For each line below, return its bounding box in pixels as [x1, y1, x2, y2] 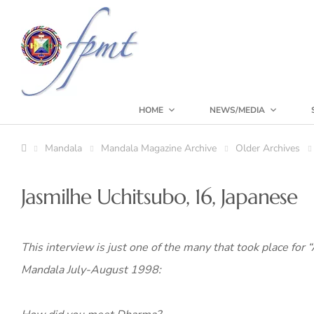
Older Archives [235, 142, 300, 155]
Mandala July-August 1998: [21, 262, 161, 278]
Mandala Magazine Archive [101, 142, 217, 155]
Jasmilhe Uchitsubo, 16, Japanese [21, 184, 297, 210]
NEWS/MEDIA [210, 104, 265, 116]
